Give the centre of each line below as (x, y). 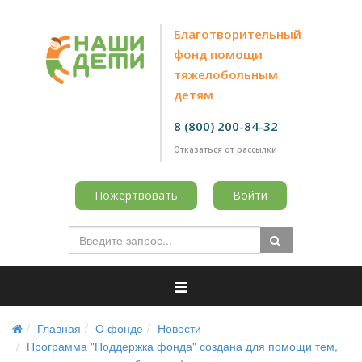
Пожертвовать (136, 195)
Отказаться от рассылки (226, 149)
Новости (179, 328)
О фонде (119, 328)
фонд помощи (219, 54)
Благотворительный (238, 34)
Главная (59, 328)
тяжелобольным (226, 74)
